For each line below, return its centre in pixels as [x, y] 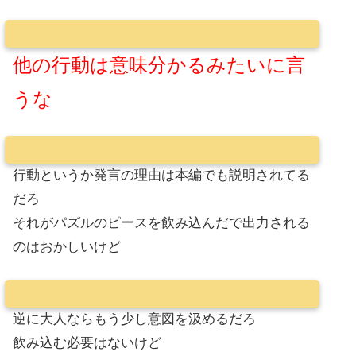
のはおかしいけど [67, 247]
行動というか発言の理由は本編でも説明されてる [161, 176]
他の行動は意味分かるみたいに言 [159, 64]
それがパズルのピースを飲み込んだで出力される [161, 223]
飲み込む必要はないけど [87, 343]
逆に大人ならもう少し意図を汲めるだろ [134, 319]
